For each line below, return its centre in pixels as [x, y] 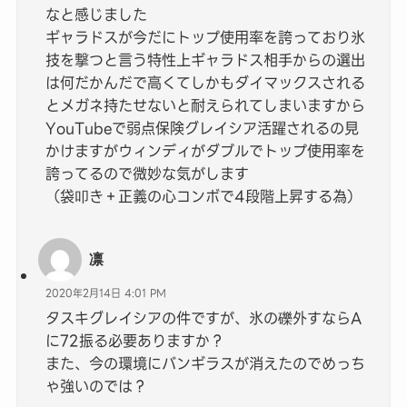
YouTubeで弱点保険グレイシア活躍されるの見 [203, 129]
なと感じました [97, 15]
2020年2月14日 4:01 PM [106, 294]
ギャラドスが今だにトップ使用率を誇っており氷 [206, 38]
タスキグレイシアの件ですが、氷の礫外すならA [204, 318]
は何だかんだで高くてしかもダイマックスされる [206, 83]
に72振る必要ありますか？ [135, 340]
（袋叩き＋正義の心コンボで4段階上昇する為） [204, 197]
